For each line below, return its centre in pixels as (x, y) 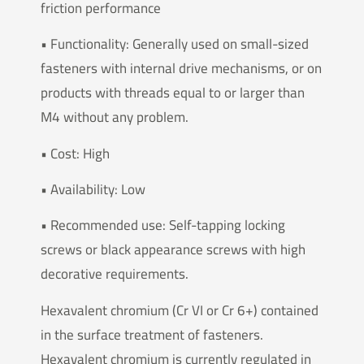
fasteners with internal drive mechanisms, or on (181, 69)
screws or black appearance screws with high (173, 250)
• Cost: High (75, 153)
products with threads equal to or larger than (173, 93)
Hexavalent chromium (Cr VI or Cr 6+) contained (180, 310)
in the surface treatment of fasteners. (152, 334)
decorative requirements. (115, 274)
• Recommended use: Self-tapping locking (163, 225)
